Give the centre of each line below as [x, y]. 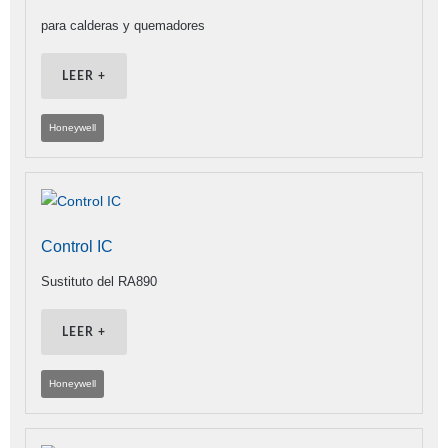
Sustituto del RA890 [99, 282]
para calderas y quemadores [123, 26]
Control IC [77, 247]
